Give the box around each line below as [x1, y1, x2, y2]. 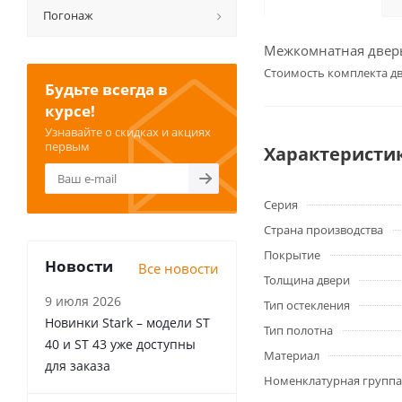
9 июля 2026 [45, 293, 121, 310]
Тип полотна [264, 322, 333, 338]
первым [45, 138, 90, 154]
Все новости [138, 259, 219, 277]
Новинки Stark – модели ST [45, 314, 210, 331]
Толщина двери [264, 272, 350, 288]
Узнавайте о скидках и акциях [45, 124, 211, 140]
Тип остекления [264, 297, 350, 313]
